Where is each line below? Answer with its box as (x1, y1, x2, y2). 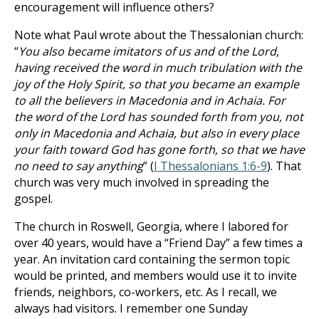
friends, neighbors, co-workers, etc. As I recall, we (14, 284, 277, 300)
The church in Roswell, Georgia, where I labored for (14, 219, 288, 234)
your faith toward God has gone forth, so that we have (14, 142, 305, 157)
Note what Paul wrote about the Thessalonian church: (14, 27, 303, 43)
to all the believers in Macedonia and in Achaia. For (14, 93, 286, 108)
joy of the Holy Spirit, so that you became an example (14, 76, 299, 92)
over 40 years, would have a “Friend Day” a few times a (14, 235, 303, 251)
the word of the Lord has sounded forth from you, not (14, 109, 303, 125)
